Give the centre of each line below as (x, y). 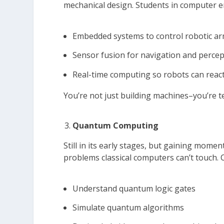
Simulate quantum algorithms (128, 208)
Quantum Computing (116, 126)
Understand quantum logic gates (134, 189)
